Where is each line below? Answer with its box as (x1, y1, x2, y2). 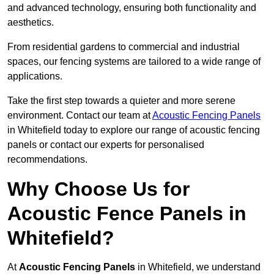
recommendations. (7, 154, 87, 165)
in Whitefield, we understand (135, 262, 261, 273)
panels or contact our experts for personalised (7, 139, 204, 150)
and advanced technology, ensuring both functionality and (7, 2, 256, 13)
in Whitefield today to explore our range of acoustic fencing (7, 125, 260, 136)
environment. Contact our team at (7, 110, 152, 121)
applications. (7, 71, 62, 82)
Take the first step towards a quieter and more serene (7, 95, 235, 106)
